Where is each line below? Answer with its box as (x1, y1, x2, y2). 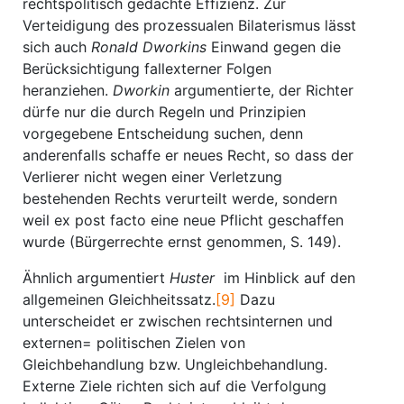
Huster (170, 269, 215, 287)
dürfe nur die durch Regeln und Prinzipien (23, 103, 306, 121)
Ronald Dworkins (91, 38, 207, 56)
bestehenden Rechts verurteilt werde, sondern (23, 189, 337, 207)
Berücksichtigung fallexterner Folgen (23, 60, 271, 78)
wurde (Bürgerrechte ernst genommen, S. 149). (23, 233, 341, 251)
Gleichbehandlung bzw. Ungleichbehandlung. (23, 355, 327, 373)
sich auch (23, 38, 91, 56)
